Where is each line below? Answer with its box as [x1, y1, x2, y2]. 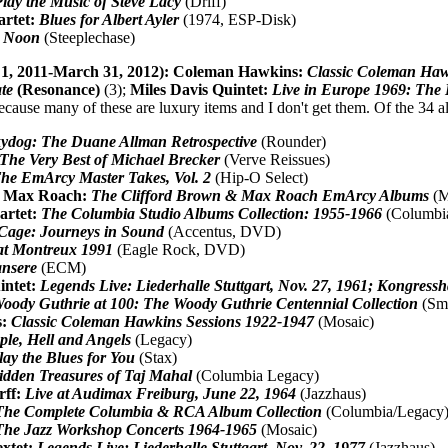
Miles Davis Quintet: [130, 80, 273, 98]
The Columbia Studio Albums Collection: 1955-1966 [41, 204, 383, 222]
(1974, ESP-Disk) [179, 10, 297, 28]
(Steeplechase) [40, 28, 136, 46]
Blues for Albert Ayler [39, 10, 180, 28]
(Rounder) [257, 132, 327, 150]
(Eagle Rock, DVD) [113, 240, 246, 258]
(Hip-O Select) [211, 168, 309, 186]
